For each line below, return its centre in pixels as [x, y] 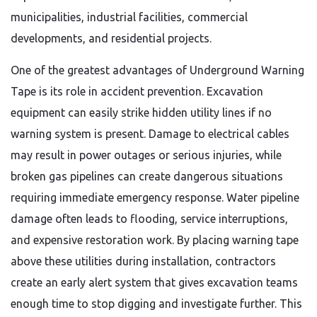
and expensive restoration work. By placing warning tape [155, 240]
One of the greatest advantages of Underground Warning [157, 70]
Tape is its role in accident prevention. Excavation [137, 91]
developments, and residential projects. [111, 38]
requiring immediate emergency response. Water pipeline [155, 197]
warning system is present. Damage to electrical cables [150, 134]
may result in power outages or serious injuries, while [146, 155]
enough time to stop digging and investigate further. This [156, 304]
